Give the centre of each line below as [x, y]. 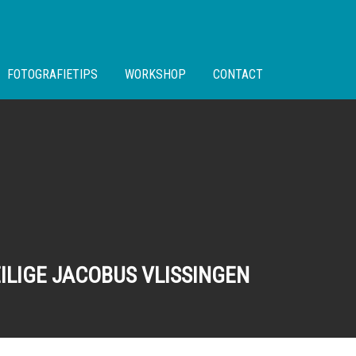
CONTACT [238, 74]
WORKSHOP [155, 74]
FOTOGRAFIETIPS [52, 74]
